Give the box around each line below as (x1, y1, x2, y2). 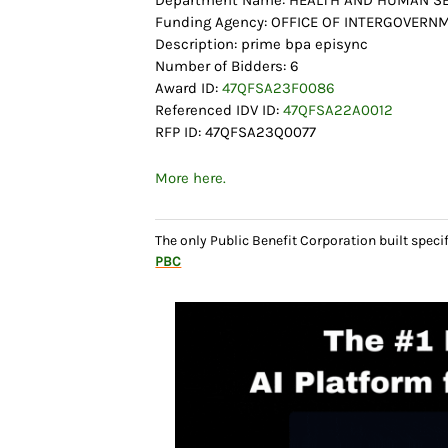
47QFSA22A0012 (283, 101, 394, 120)
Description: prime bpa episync (155, 35, 369, 54)
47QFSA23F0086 (222, 79, 336, 98)
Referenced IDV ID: (155, 101, 284, 120)
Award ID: (155, 79, 223, 98)
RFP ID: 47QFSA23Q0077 (155, 123, 317, 142)
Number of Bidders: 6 (155, 57, 300, 76)
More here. (155, 169, 227, 188)
